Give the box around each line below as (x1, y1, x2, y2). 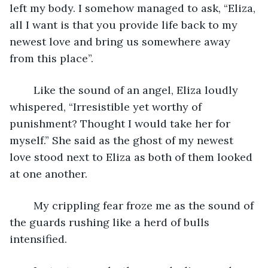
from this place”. (10, 51, 93, 65)
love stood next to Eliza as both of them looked (10, 150, 255, 164)
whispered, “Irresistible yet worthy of (10, 99, 205, 114)
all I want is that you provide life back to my (10, 17, 240, 32)
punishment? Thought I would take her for (10, 116, 233, 130)
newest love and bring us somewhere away (10, 34, 233, 48)
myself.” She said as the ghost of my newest (10, 133, 236, 147)
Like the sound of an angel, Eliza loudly (22, 83, 33, 97)
